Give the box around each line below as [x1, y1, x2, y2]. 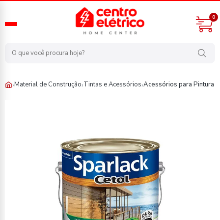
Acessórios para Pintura [143, 80, 214, 89]
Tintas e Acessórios [83, 80, 141, 89]
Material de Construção [14, 80, 82, 89]
